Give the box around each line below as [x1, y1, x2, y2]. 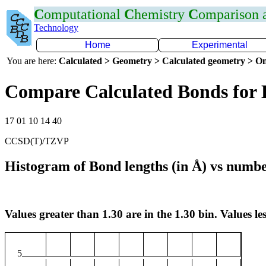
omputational [44, 7, 124, 22]
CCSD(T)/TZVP [5, 135, 69, 146]
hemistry [134, 7, 188, 22]
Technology [34, 23, 78, 33]
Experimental [192, 40, 248, 50]
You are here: [7, 56, 59, 66]
